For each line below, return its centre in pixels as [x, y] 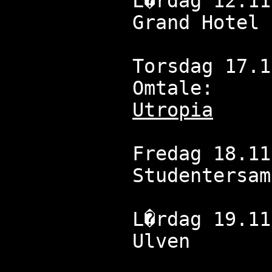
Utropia [173, 110]
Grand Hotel [196, 23]
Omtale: [173, 88]
